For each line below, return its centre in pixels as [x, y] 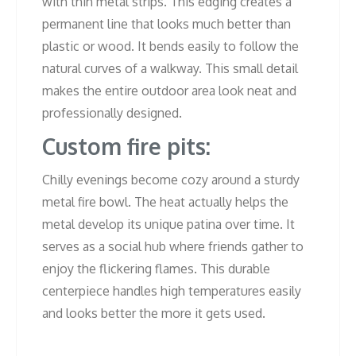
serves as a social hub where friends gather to [173, 246]
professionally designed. [112, 112]
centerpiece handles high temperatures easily [172, 290]
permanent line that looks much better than [166, 23]
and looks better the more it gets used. [154, 313]
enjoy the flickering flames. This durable [156, 268]
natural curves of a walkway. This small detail [170, 68]
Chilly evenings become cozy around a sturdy [171, 179]
